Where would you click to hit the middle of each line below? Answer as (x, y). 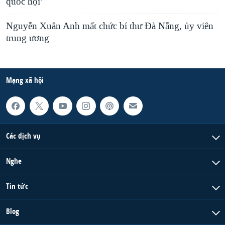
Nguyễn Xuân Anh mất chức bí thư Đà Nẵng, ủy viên (110, 26)
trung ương (28, 38)
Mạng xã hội (25, 80)
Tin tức (17, 186)
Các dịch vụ (23, 136)
